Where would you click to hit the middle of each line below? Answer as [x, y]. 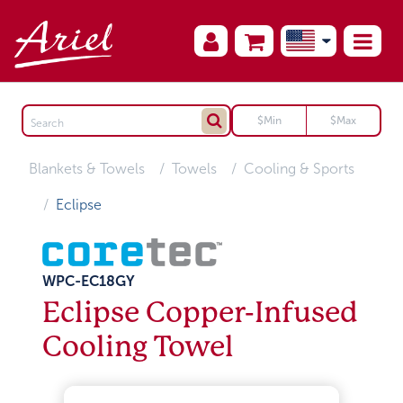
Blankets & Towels [87, 169]
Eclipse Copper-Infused [201, 312]
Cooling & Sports [300, 169]
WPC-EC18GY [89, 281]
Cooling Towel [139, 346]
